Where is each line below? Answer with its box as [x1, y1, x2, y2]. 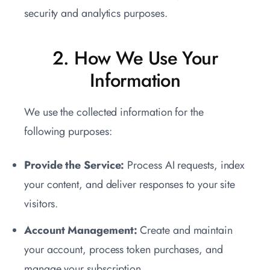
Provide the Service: [24, 157, 125, 174]
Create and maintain [137, 222, 233, 239]
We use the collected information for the [24, 104, 204, 121]
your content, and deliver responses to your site [24, 177, 236, 193]
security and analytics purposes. [24, 5, 168, 22]
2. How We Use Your [52, 45, 218, 72]
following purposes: [24, 124, 112, 140]
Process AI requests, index [124, 157, 245, 174]
